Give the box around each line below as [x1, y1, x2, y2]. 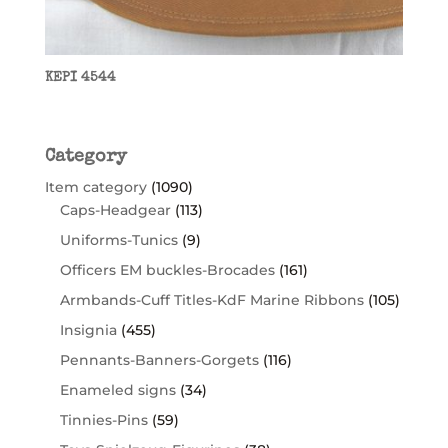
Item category [44, 177, 147, 196]
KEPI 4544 [44, 71, 116, 86]
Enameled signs [59, 380, 176, 399]
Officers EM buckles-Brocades [59, 260, 275, 279]
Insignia [59, 320, 117, 339]
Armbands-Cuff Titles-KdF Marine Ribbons [59, 290, 364, 309]
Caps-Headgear [59, 200, 171, 219]
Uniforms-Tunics [59, 230, 178, 249]
